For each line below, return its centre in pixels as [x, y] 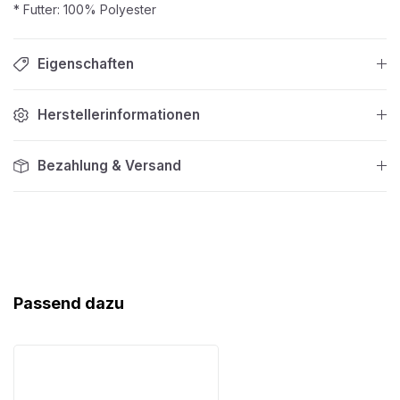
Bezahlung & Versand [109, 166]
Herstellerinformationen [118, 115]
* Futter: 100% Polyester [85, 10]
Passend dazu [69, 304]
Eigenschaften [85, 64]
